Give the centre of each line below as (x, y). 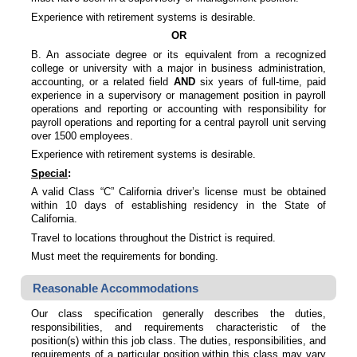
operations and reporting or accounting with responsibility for (178, 108)
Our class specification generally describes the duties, (178, 313)
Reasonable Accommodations (115, 288)
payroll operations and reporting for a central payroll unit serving (178, 122)
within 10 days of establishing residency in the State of (178, 206)
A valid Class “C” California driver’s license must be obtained (178, 192)
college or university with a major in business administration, (178, 68)
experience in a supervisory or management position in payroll (178, 95)
